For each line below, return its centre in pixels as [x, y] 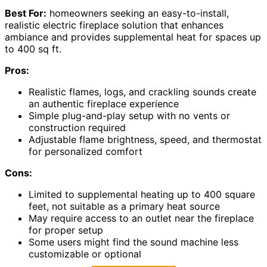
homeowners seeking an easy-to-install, [138, 13]
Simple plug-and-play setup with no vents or [129, 116]
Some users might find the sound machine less [133, 242]
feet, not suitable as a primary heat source [124, 206]
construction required [77, 128]
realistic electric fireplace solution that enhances [114, 25]
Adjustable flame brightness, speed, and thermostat [145, 139]
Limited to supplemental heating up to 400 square [142, 194]
